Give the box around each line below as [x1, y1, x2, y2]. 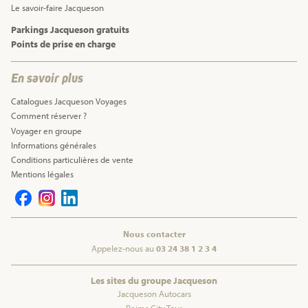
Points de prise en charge [11, 37, 115, 50]
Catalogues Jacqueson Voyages [11, 96, 126, 107]
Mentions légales [11, 168, 74, 179]
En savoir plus [11, 70, 83, 87]
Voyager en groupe [11, 124, 82, 136]
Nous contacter [122, 228, 186, 240]
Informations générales [11, 139, 96, 151]
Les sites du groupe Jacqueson [91, 274, 217, 287]
